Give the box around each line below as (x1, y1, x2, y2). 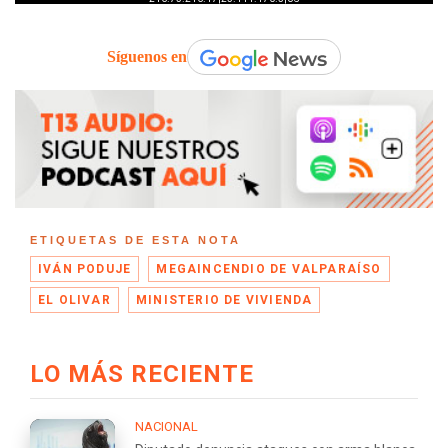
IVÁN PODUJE (38, 261, 132, 276)
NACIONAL (135, 418, 198, 434)
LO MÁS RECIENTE (30, 359, 254, 388)
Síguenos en (107, 48, 187, 66)
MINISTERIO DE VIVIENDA (136, 292, 313, 307)
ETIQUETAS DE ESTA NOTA (30, 233, 241, 246)
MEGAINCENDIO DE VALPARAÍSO (156, 261, 382, 276)
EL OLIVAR (38, 292, 111, 307)
